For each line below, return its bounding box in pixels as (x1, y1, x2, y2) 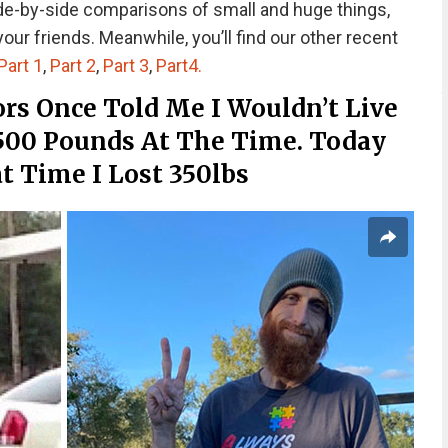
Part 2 (49, 55, 96, 76)
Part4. (155, 55, 202, 76)
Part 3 (102, 55, 149, 76)
